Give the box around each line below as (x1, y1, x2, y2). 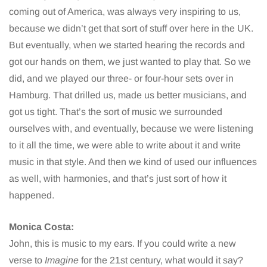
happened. (9, 190, 54, 201)
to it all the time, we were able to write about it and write (9, 140, 241, 151)
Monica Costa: (9, 222, 74, 232)
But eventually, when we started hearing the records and (9, 40, 245, 51)
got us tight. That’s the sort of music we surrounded (9, 107, 222, 117)
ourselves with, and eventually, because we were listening (9, 123, 253, 134)
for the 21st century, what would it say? (79, 255, 243, 266)
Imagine (45, 255, 79, 266)
